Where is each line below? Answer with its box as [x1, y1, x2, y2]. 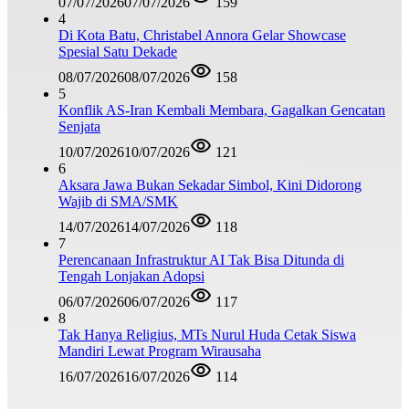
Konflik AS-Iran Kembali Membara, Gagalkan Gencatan [58, 102, 385, 119]
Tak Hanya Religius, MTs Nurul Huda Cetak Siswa [58, 327, 356, 343]
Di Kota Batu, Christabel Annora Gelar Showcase [58, 27, 346, 44]
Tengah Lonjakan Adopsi [58, 268, 204, 285]
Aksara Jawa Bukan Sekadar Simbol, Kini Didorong [58, 177, 362, 194]
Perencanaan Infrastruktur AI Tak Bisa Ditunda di [58, 252, 344, 268]
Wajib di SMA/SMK [58, 194, 178, 210]
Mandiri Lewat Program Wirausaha [58, 343, 261, 360]
